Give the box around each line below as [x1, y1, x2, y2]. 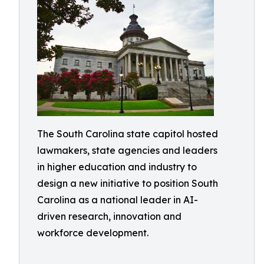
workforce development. [37, 227, 148, 239]
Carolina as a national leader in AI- [37, 194, 198, 206]
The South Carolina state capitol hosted [37, 128, 218, 140]
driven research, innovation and [37, 210, 181, 222]
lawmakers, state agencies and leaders [37, 144, 217, 156]
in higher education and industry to [37, 161, 197, 173]
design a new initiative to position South [37, 177, 218, 189]
